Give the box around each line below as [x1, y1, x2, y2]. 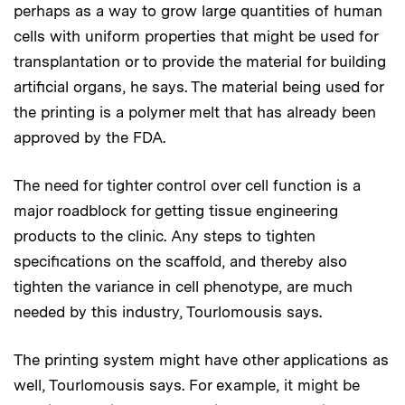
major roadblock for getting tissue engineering [14, 201, 338, 220]
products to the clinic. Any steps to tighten [14, 226, 316, 245]
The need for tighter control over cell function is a [14, 175, 361, 194]
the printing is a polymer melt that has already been [14, 102, 376, 121]
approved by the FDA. [14, 127, 165, 146]
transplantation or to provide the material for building [14, 52, 386, 71]
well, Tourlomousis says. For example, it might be [14, 375, 360, 394]
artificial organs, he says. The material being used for [14, 77, 383, 96]
